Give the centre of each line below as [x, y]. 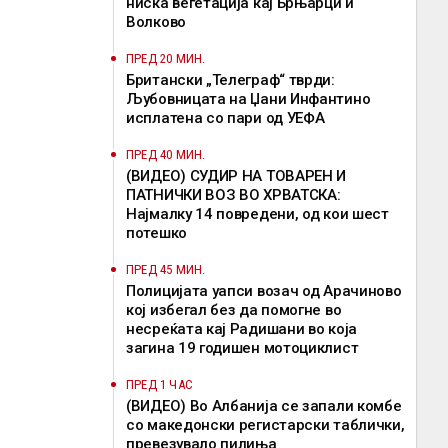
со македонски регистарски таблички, [265, 425]
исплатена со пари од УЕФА [225, 118]
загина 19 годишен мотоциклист [242, 348]
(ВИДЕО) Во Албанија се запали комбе [264, 406]
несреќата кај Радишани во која [241, 329]
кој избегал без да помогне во [234, 310]
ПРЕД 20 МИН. [166, 58]
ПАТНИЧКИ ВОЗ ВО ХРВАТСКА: [233, 195]
